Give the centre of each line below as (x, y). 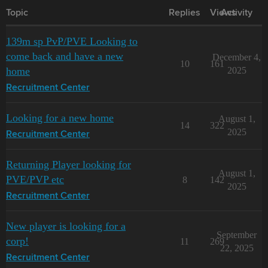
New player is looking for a (66, 226)
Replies (185, 13)
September (237, 234)
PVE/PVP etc (35, 179)
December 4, (237, 57)
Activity (237, 13)
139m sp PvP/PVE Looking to (72, 41)
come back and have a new (65, 56)
